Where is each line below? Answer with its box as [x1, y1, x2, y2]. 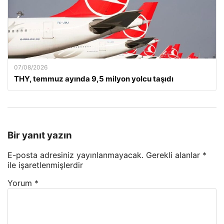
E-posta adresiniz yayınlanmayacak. [7, 150, 143, 160]
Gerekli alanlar [146, 150, 202, 160]
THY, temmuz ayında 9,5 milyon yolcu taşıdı [14, 74, 173, 83]
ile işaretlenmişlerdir [7, 160, 83, 170]
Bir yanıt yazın [7, 129, 72, 141]
